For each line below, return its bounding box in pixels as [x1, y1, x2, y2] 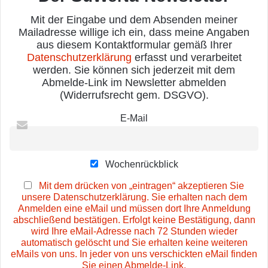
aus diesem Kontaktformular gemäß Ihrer [36, 39, 232, 51]
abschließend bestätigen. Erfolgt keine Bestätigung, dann [13, 214, 255, 226]
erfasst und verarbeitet [131, 51, 242, 64]
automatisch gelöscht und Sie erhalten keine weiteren [20, 237, 248, 248]
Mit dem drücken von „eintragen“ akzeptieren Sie [39, 180, 244, 191]
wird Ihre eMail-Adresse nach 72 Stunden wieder [31, 226, 237, 237]
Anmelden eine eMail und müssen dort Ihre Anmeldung [17, 203, 251, 214]
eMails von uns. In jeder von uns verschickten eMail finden [11, 248, 257, 260]
